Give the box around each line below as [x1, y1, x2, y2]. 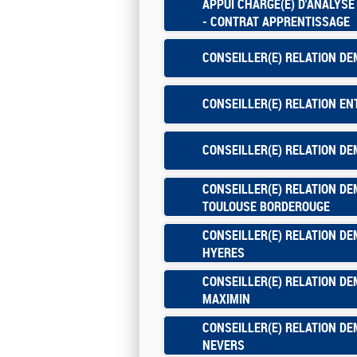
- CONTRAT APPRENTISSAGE [202, 14, 350, 29]
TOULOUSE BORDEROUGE [202, 198, 330, 214]
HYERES [202, 245, 245, 261]
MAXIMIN [202, 291, 250, 307]
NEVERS [202, 337, 245, 353]
